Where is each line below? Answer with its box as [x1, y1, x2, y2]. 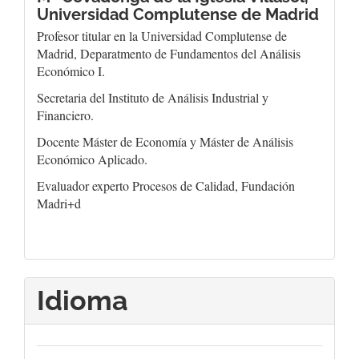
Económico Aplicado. [37, 151, 147, 167]
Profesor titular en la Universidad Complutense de [37, 27, 287, 44]
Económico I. [37, 63, 109, 79]
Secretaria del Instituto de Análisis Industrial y [37, 89, 268, 106]
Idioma [37, 284, 128, 317]
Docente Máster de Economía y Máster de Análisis [37, 133, 293, 150]
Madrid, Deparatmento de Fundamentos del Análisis [37, 45, 301, 62]
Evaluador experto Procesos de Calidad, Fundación [37, 177, 295, 194]
